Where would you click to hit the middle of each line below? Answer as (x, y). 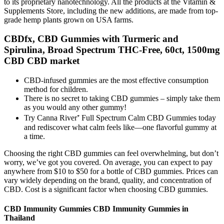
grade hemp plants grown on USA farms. (69, 19)
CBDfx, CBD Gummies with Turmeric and (91, 39)
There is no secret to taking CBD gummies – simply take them (122, 98)
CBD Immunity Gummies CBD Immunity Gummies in (96, 209)
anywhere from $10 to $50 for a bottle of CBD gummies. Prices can (111, 171)
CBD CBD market (42, 61)
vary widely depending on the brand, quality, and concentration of (108, 180)
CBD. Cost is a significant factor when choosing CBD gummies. (106, 189)
